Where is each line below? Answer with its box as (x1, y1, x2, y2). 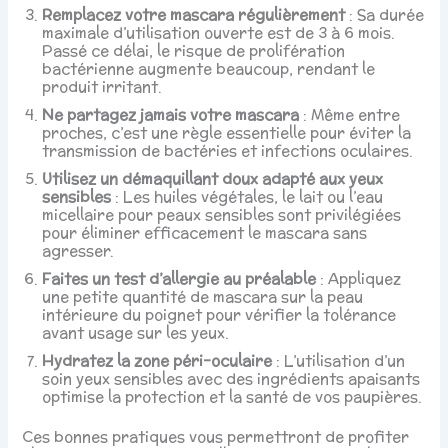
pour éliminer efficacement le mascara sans (42, 222, 368, 244)
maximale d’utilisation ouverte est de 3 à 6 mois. (42, 22, 396, 44)
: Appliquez (316, 268, 402, 290)
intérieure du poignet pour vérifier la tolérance (42, 304, 397, 326)
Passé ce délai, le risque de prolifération (42, 40, 346, 62)
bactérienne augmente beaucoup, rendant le (42, 58, 376, 80)
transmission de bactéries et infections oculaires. (42, 140, 414, 162)
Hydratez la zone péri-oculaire (42, 350, 273, 372)
